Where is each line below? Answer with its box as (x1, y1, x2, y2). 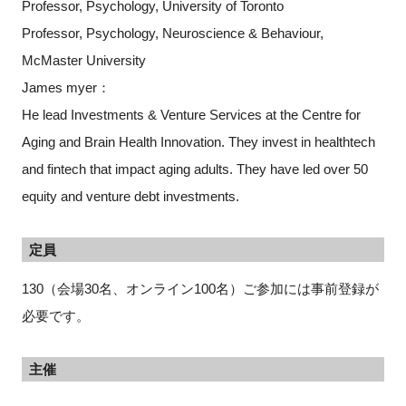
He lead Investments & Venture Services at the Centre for (21, 107, 361, 123)
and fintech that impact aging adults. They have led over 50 (21, 161, 368, 178)
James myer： (21, 80, 111, 96)
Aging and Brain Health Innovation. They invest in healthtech (21, 134, 375, 150)
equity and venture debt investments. (21, 188, 239, 205)
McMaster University (21, 53, 146, 69)
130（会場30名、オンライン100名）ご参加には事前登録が (21, 281, 379, 297)
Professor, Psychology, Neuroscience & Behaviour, (21, 25, 324, 42)
